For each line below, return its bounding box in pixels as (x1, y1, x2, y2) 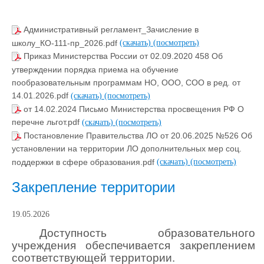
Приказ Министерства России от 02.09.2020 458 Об (24, 51, 223, 61)
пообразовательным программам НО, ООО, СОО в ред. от (12, 77, 240, 87)
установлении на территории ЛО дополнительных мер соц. (12, 144, 242, 154)
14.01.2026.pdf (12, 91, 71, 101)
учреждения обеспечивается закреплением (12, 239, 255, 252)
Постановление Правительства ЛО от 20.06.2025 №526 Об (24, 131, 252, 141)
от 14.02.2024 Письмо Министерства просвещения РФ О (24, 104, 244, 114)
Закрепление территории (12, 179, 175, 196)
